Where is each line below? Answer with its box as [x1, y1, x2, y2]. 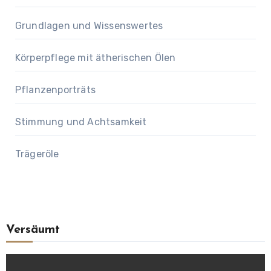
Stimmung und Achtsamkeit [15, 116, 147, 128]
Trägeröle [15, 148, 59, 160]
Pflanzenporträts [15, 84, 96, 96]
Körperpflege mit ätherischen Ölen [15, 52, 176, 64]
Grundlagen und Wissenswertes [15, 20, 163, 32]
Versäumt [5, 224, 60, 237]
